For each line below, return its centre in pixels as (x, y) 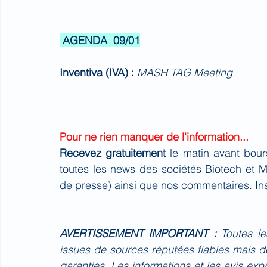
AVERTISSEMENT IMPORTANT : (138, 233)
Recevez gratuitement (115, 153)
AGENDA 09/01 (101, 40)
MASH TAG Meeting (185, 72)
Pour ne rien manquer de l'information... (154, 137)
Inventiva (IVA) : (98, 72)
